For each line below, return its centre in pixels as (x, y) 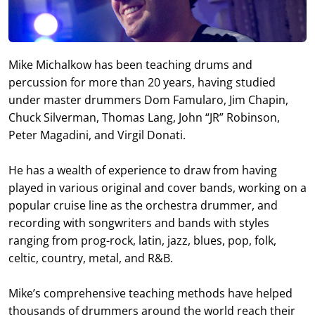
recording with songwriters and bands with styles (139, 223)
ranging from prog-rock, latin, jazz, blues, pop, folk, (142, 240)
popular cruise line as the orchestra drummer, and (143, 205)
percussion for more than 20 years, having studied (142, 82)
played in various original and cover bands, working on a (157, 187)
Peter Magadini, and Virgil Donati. (97, 135)
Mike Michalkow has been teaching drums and (130, 64)
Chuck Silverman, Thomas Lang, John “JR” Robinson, (144, 117)
